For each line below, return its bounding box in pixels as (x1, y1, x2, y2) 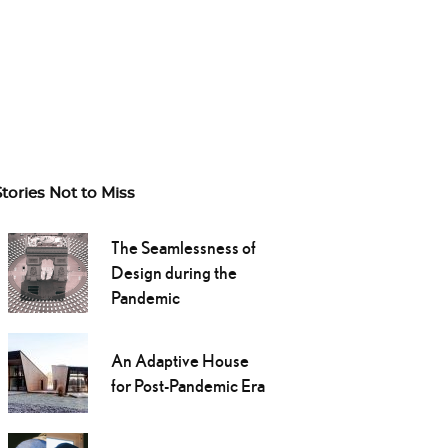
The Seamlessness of (110, 237, 256, 259)
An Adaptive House (110, 350, 249, 372)
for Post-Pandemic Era (110, 375, 265, 397)
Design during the (110, 262, 237, 284)
